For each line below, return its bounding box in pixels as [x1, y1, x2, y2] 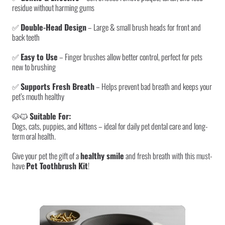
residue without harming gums [12, 1, 94, 14]
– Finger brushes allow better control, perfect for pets [58, 50, 202, 63]
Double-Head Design [21, 21, 86, 33]
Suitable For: [30, 109, 71, 122]
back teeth [12, 31, 40, 43]
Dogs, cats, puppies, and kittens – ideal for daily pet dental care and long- [12, 120, 208, 132]
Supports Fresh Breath [21, 80, 94, 92]
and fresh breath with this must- [124, 149, 212, 162]
